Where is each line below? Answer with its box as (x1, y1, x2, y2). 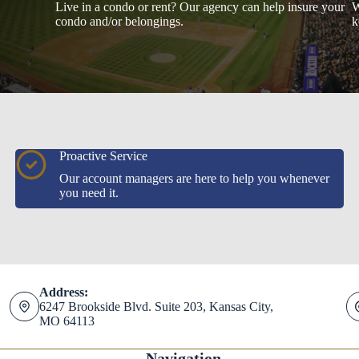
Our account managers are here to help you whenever (59, 171, 329, 185)
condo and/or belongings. (54, 14, 184, 28)
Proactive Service (59, 149, 147, 163)
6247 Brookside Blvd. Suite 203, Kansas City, (39, 299, 274, 313)
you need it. (59, 186, 119, 200)
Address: (39, 284, 89, 299)
